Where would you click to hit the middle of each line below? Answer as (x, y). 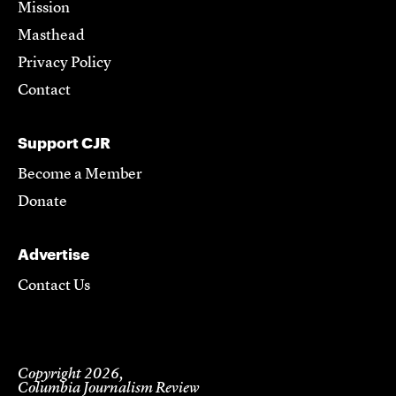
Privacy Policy (65, 64)
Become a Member (80, 175)
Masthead (51, 36)
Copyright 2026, (71, 375)
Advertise (53, 254)
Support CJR (64, 143)
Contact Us (54, 286)
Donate (42, 202)
